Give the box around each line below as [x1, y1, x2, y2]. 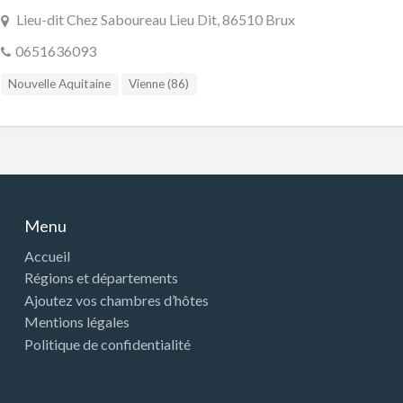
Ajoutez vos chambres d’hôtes [24, 291, 210, 309]
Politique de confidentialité [24, 335, 192, 353]
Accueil [24, 246, 71, 264]
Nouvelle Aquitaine [8, 76, 112, 91]
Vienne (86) [129, 76, 190, 91]
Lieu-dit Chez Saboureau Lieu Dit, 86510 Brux [15, 10, 295, 28]
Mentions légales [24, 313, 130, 331]
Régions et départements [24, 269, 179, 287]
